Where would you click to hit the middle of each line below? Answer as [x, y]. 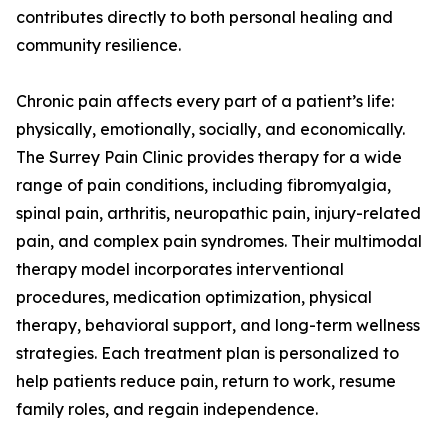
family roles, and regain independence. [167, 409]
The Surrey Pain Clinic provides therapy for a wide [209, 157]
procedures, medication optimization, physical [194, 297]
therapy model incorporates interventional [180, 269]
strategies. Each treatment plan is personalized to [207, 353]
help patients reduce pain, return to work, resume [206, 381]
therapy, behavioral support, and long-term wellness [218, 325]
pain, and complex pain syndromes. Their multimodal [219, 241]
